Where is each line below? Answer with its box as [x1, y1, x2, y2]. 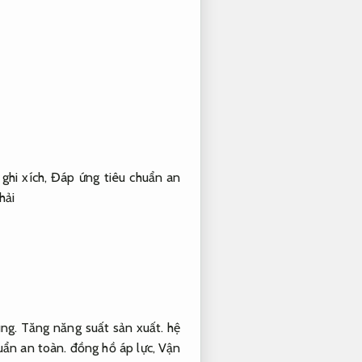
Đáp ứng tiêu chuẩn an [51, 170, 181, 186]
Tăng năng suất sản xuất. [21, 319, 164, 335]
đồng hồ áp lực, [66, 339, 159, 356]
